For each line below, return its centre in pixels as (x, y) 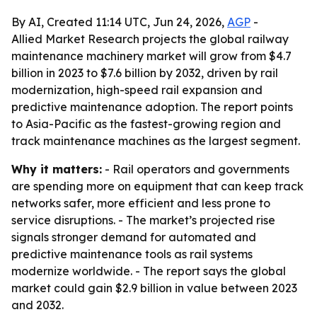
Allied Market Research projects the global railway (150, 39)
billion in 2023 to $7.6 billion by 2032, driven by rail (145, 73)
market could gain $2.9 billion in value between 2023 (154, 288)
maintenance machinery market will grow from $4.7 (151, 56)
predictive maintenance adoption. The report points (152, 107)
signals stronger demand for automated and (134, 237)
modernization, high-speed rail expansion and (137, 90)
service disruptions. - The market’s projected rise (143, 220)
